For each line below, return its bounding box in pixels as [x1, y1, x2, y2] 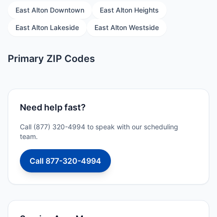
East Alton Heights [100, 6, 159, 14]
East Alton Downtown [15, 6, 84, 14]
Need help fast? [20, 102, 86, 112]
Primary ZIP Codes [8, 53, 95, 64]
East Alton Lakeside [15, 23, 79, 31]
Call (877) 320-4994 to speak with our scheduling [20, 123, 178, 131]
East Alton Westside [94, 23, 159, 31]
